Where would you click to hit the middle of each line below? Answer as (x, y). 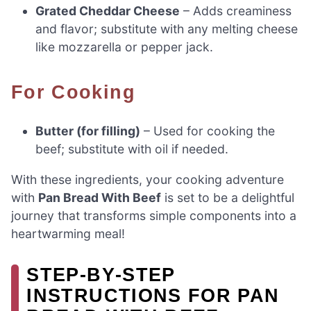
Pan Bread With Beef (100, 197)
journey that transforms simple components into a (154, 215)
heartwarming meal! (68, 233)
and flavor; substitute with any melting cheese (167, 28)
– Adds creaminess (236, 10)
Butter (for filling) (88, 131)
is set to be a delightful (228, 197)
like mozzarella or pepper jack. (125, 47)
